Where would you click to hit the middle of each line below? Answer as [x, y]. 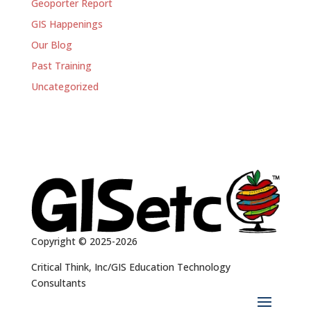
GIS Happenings [67, 24]
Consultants [60, 283]
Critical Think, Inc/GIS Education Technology [131, 267]
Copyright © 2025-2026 [84, 241]
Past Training [61, 66]
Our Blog [51, 45]
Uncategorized [65, 86]
